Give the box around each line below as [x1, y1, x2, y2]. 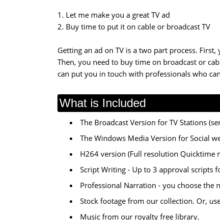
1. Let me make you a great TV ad [57, 9, 170, 20]
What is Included [59, 96, 146, 110]
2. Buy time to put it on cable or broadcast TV [57, 21, 210, 31]
